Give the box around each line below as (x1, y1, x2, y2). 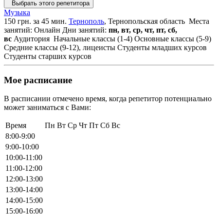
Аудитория (12, 34, 52, 43)
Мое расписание (4, 74, 72, 85)
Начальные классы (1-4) (54, 34, 132, 43)
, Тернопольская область (104, 17, 187, 25)
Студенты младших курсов (117, 43, 207, 52)
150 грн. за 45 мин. (4, 17, 69, 25)
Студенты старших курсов (4, 52, 91, 60)
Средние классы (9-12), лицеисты (4, 43, 115, 52)
